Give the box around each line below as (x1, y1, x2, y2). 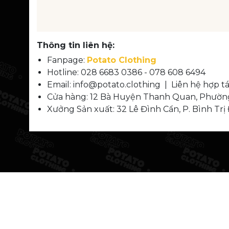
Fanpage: (47, 55, 87, 65)
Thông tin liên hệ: (37, 40, 114, 50)
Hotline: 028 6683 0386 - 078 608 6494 (47, 67, 205, 77)
